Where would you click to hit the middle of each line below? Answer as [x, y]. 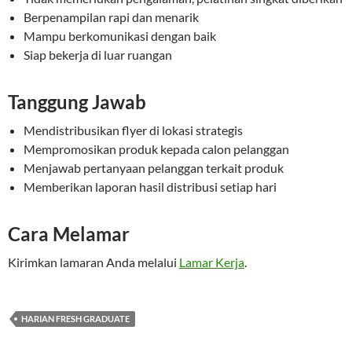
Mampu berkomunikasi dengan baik [120, 36]
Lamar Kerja [212, 262]
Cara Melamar [69, 234]
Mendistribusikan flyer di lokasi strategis [133, 130]
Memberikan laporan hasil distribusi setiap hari [150, 187]
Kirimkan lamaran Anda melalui [93, 262]
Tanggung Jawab [77, 102]
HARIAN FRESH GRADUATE [75, 319]
